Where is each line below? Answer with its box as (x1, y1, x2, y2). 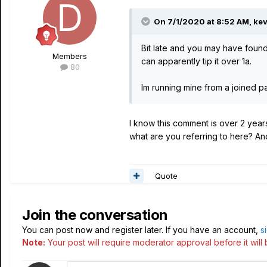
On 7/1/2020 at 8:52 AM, (154, 17, 253, 26)
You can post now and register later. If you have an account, (22, 225, 260, 235)
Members (52, 51, 87, 61)
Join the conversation (22, 206, 168, 223)
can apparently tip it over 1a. (141, 56, 254, 66)
